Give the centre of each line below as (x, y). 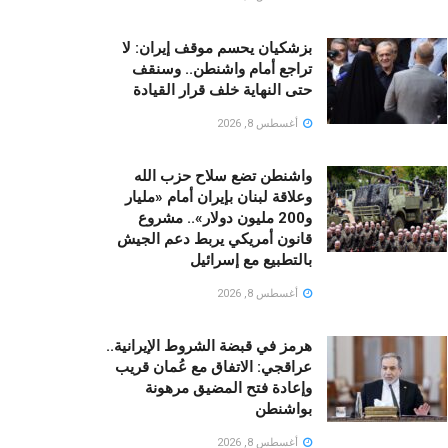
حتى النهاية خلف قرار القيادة (222, 90)
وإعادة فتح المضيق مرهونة (228, 388)
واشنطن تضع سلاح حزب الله (223, 176)
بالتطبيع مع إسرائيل (251, 260)
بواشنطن (283, 409)
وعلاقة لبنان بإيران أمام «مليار (218, 197)
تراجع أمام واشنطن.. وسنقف (222, 69)
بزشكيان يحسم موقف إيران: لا (217, 48)
